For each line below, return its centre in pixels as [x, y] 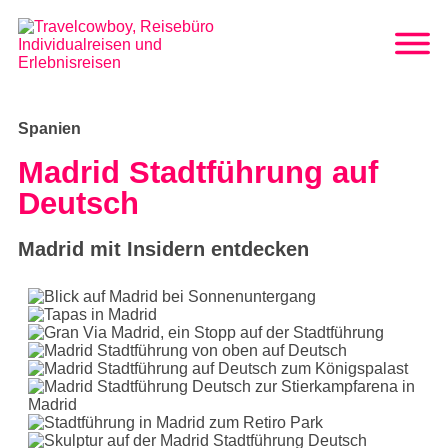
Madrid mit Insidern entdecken [163, 249]
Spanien [49, 128]
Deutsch [78, 203]
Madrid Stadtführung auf [198, 172]
